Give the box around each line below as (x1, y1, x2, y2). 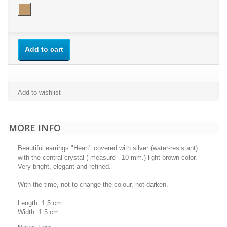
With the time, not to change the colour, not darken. (18, 181, 168, 188)
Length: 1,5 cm (18, 199, 62, 207)
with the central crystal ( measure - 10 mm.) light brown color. (18, 154, 197, 161)
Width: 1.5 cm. (18, 208, 61, 216)
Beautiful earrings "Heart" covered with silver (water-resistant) (18, 144, 198, 152)
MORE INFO (9, 122, 61, 134)
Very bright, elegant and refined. (18, 163, 111, 170)
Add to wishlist (18, 89, 61, 96)
